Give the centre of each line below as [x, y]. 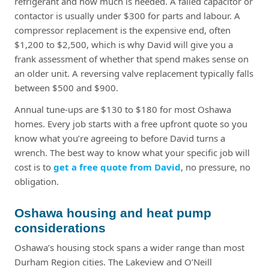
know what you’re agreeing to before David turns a [120, 138]
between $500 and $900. [66, 87]
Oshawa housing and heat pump [113, 213]
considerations [60, 228]
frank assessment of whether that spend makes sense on [131, 59]
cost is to [34, 167]
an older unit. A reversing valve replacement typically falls [134, 73]
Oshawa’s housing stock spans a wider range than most [129, 247]
